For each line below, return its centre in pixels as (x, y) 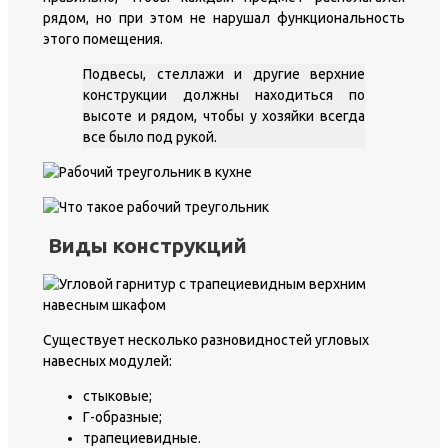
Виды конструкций (147, 245)
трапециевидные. (142, 437)
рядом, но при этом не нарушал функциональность (224, 17)
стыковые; (117, 395)
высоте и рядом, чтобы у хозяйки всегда (224, 115)
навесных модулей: (107, 360)
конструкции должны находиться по (224, 94)
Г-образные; (122, 416)
